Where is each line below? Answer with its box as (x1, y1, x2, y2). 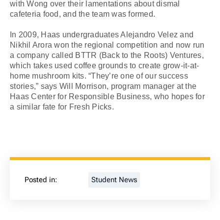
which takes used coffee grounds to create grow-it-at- (10, 61, 199, 70)
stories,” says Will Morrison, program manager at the (10, 82, 196, 90)
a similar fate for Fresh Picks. (10, 103, 114, 111)
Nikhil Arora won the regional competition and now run (10, 41, 205, 49)
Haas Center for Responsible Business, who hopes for (10, 92, 205, 101)
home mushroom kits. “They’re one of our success (10, 72, 188, 80)
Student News (91, 176, 137, 184)
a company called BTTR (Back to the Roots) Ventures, (10, 51, 204, 59)
